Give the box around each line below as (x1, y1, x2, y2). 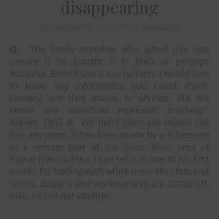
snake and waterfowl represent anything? (10, 104, 209, 116)
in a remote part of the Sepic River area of (10, 141, 209, 153)
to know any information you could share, (10, 80, 209, 92)
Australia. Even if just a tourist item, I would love (10, 67, 209, 80)
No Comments (122, 22, 178, 34)
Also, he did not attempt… (10, 190, 116, 202)
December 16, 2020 (41, 22, 115, 34)
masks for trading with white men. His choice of (10, 165, 209, 177)
